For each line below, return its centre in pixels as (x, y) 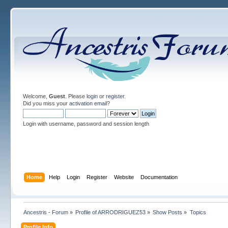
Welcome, (36, 96)
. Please (76, 96)
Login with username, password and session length (86, 124)
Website (124, 177)
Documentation (159, 177)
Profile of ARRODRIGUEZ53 (111, 212)
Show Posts (168, 212)
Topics (198, 212)
